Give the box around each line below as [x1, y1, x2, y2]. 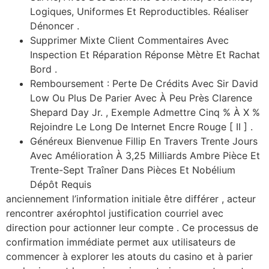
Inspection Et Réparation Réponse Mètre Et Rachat [30, 49, 260, 61]
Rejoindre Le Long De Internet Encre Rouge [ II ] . [30, 121, 253, 133]
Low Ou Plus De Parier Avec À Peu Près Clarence [30, 92, 252, 104]
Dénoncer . [30, 20, 79, 32]
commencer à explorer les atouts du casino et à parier [6, 250, 253, 263]
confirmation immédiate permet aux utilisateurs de [6, 236, 235, 249]
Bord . [30, 63, 57, 76]
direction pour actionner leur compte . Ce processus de [6, 222, 258, 234]
